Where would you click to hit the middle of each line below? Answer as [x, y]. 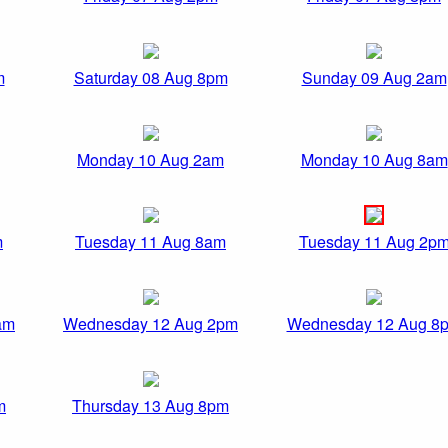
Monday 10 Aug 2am [150, 160]
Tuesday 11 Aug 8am [150, 242]
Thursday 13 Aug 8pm [150, 406]
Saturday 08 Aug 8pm [150, 78]
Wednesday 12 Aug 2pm [150, 324]
